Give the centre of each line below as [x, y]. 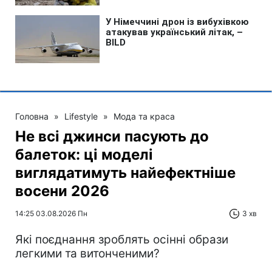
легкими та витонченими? [87, 254]
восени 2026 [62, 191]
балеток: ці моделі [84, 155]
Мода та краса [144, 117]
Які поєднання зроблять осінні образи [122, 240]
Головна [32, 117]
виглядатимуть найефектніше [125, 173]
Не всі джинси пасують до [112, 137]
